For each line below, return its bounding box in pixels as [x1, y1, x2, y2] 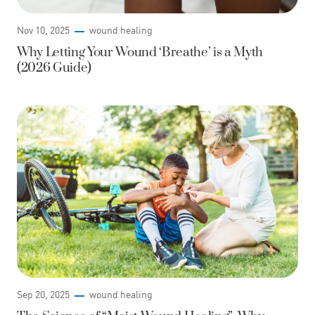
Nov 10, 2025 [17, 24, 70, 37]
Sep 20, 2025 [17, 288, 70, 301]
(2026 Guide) [17, 60, 91, 77]
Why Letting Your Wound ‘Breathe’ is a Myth [17, 44, 263, 61]
